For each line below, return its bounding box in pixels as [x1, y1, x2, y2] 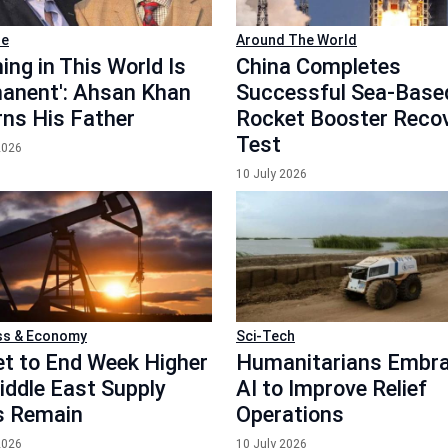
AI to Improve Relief [236, 375, 427, 401]
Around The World [236, 32, 357, 48]
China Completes [236, 54, 401, 79]
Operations [236, 401, 344, 427]
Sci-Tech [236, 327, 295, 344]
